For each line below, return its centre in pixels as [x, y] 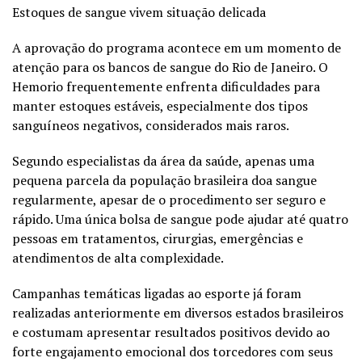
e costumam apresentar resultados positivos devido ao [171, 332]
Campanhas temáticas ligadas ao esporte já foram [157, 293]
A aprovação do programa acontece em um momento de [177, 47]
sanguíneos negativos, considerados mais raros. [151, 125]
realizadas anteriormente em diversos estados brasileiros [178, 312]
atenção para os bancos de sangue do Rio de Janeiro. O [170, 67]
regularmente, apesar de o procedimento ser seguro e [169, 199]
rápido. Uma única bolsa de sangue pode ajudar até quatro [180, 219]
